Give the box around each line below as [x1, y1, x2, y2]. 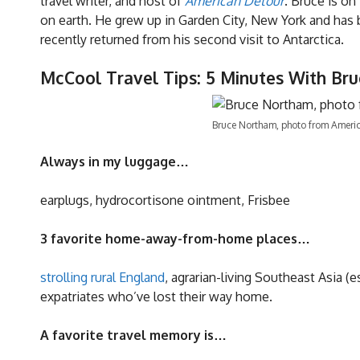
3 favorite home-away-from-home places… [40, 231, 310, 247]
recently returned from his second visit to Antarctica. [40, 31, 344, 48]
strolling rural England [40, 269, 165, 286]
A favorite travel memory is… [40, 327, 227, 344]
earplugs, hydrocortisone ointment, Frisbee [40, 192, 290, 209]
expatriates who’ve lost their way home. [40, 288, 272, 305]
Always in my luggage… [40, 153, 189, 170]
